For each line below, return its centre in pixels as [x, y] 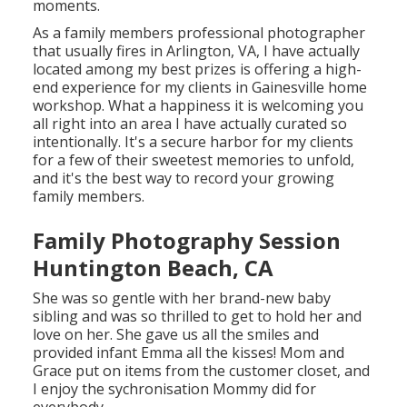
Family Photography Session [186, 241]
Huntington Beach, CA [153, 268]
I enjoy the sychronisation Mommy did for [174, 389]
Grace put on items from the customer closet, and [201, 371]
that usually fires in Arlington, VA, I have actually [196, 51]
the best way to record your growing [209, 179]
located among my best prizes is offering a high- [197, 69]
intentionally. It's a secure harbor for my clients [193, 142]
